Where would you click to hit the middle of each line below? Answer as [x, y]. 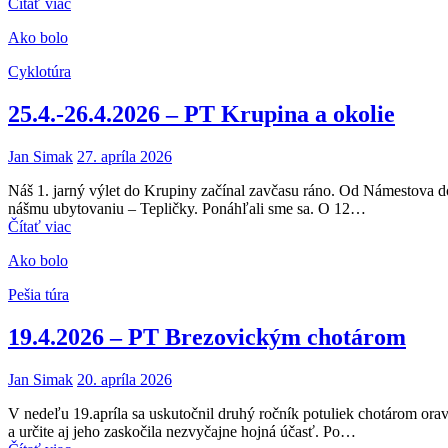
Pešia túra [38, 294]
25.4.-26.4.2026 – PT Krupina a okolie [201, 113]
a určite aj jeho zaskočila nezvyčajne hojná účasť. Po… [182, 431]
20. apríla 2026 [124, 379]
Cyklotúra [39, 71]
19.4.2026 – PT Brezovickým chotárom [207, 336]
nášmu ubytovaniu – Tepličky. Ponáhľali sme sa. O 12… [187, 208]
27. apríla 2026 [124, 156]
